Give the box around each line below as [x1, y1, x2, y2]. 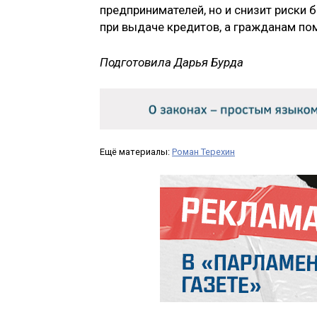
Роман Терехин [172, 146, 235, 158]
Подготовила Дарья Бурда [100, 54, 243, 69]
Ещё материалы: [100, 146, 172, 158]
